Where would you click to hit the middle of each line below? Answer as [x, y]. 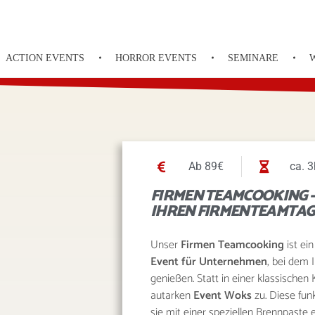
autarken [172, 296]
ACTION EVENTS [45, 58]
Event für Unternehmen [209, 262]
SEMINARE [253, 58]
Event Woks [223, 296]
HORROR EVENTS [156, 58]
